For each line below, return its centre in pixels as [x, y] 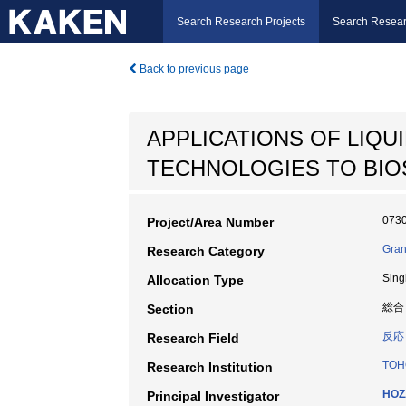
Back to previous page [193, 69]
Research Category [206, 251]
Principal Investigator [213, 396]
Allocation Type [195, 280]
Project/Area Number [210, 222]
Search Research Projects [241, 22]
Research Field [193, 338]
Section [170, 309]
